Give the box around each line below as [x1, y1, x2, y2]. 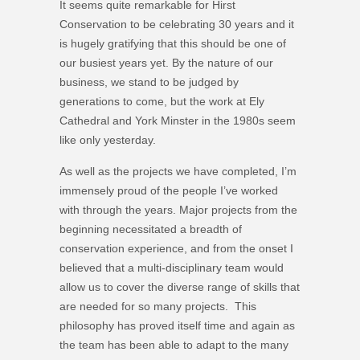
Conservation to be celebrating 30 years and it [59, 17, 294, 31]
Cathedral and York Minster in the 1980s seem [59, 113, 296, 127]
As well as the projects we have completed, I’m [59, 164, 297, 178]
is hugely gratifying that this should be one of [59, 36, 286, 50]
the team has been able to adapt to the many [59, 337, 288, 351]
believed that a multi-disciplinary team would [59, 260, 284, 274]
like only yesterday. [59, 133, 156, 146]
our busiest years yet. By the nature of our [59, 55, 273, 69]
